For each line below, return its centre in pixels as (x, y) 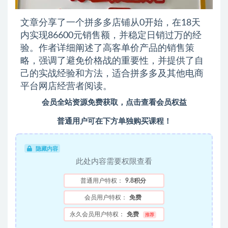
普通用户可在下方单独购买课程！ (114, 121)
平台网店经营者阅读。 (66, 86)
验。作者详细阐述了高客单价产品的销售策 (107, 48)
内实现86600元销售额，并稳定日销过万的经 (111, 35)
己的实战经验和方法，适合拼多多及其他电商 (112, 74)
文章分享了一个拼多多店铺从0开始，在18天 (110, 23)
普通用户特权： (102, 180)
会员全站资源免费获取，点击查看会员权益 (114, 102)
